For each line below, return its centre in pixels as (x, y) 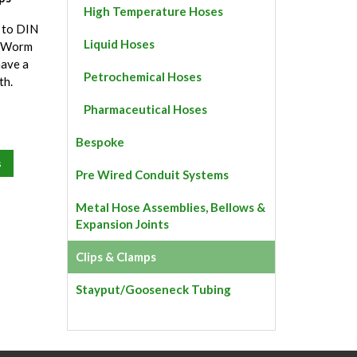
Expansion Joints (122, 224)
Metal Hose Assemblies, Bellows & (170, 207)
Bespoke (100, 141)
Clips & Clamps (116, 256)
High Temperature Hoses (153, 11)
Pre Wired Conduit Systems (152, 174)
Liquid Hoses (119, 43)
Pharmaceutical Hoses (145, 109)
